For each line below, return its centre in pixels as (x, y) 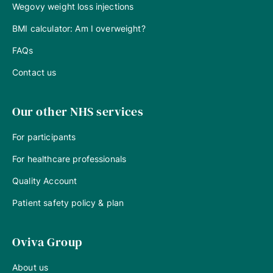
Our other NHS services (78, 111)
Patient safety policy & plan (68, 202)
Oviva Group (47, 242)
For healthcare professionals (69, 158)
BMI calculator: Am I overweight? (79, 28)
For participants (44, 136)
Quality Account (45, 180)
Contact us (34, 72)
